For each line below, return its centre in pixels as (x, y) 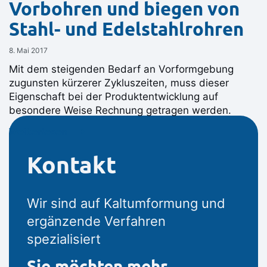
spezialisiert (64, 239)
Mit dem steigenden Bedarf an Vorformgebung (121, 69)
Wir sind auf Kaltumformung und (126, 204)
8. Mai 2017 (28, 51)
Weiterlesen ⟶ (46, 132)
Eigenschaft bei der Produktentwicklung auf (114, 97)
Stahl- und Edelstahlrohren (126, 29)
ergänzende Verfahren (96, 221)
